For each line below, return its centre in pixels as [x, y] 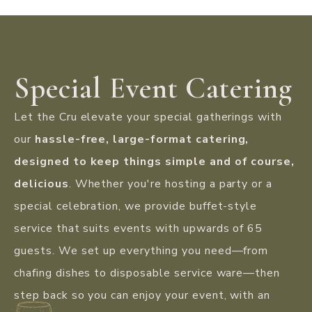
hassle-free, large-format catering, [142, 139]
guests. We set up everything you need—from [141, 250]
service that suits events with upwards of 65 [139, 228]
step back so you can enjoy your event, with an [142, 295]
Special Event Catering [154, 88]
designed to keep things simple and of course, [155, 161]
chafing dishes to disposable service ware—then [147, 273]
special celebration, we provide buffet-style [136, 206]
